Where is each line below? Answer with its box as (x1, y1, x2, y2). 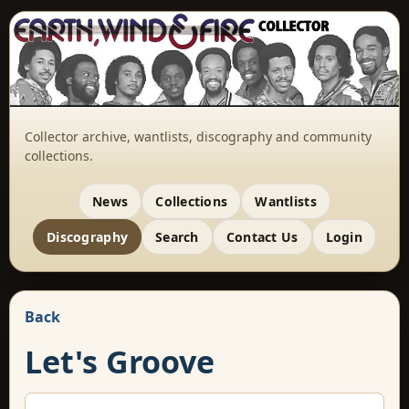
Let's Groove (25, 340, 215, 383)
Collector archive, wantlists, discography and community (25, 127, 372, 145)
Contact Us (225, 227, 299, 246)
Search (155, 227, 199, 246)
